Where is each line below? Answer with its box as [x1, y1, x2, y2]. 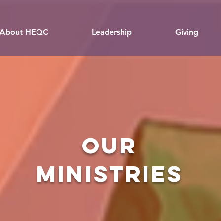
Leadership [92, 27, 132, 37]
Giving [175, 27, 198, 37]
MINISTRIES [37, 159, 183, 187]
